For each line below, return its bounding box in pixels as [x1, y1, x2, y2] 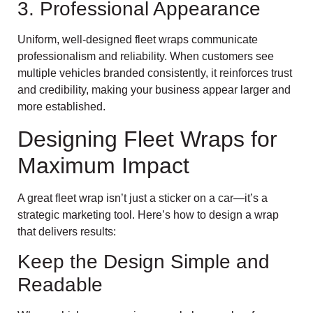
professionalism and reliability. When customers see [17, 50, 274, 63]
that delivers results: [17, 225, 116, 238]
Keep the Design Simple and [17, 250, 270, 272]
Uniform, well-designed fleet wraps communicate [17, 34, 258, 46]
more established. [17, 101, 105, 113]
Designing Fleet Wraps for [17, 126, 277, 152]
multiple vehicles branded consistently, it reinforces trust [17, 67, 292, 80]
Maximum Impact [17, 152, 189, 178]
